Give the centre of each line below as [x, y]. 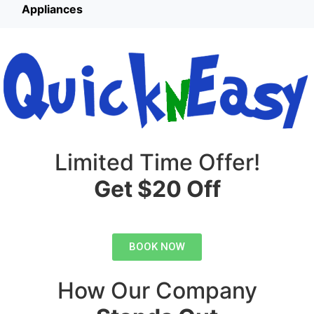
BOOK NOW [157, 246]
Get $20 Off [157, 189]
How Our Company [157, 290]
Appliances [52, 9]
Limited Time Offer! [157, 162]
